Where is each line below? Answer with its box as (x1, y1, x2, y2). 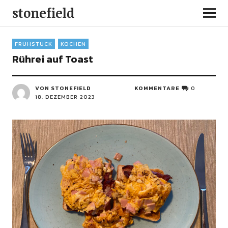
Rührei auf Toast (12, 51, 93, 67)
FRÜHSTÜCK (14, 40, 52, 48)
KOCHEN (60, 40, 86, 48)
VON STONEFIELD (35, 84, 91, 92)
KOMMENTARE (134, 84, 180, 92)
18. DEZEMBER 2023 (35, 93, 95, 101)
